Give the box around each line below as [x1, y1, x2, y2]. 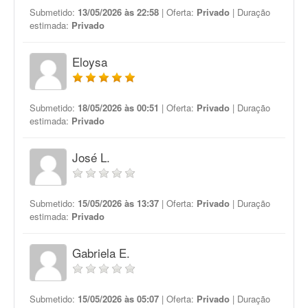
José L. [72, 148, 110, 166]
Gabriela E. [72, 244, 130, 261]
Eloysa [72, 53, 107, 70]
